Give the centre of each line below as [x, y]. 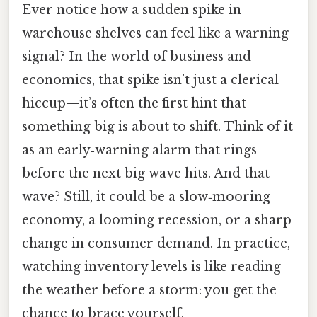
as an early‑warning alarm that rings [139, 150]
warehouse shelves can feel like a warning [155, 34]
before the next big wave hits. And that [146, 174]
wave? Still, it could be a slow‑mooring [146, 197]
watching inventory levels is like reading [151, 267]
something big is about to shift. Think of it [157, 127]
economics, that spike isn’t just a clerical [150, 80]
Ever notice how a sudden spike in [132, 10]
